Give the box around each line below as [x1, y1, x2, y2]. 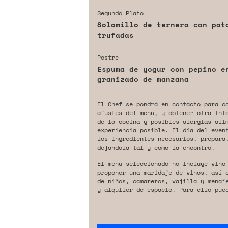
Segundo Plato [97, 8, 144, 17]
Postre [97, 52, 119, 62]
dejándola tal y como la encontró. [97, 142, 215, 152]
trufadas [97, 29, 134, 40]
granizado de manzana [97, 73, 189, 84]
